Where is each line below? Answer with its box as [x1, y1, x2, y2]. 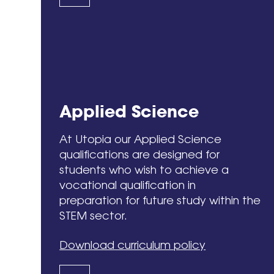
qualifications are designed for [59, 147, 220, 161]
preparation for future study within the [59, 193, 261, 207]
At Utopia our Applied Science [59, 132, 222, 146]
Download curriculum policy [59, 238, 206, 251]
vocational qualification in [59, 178, 196, 191]
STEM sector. [59, 209, 128, 222]
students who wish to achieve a [59, 163, 229, 176]
